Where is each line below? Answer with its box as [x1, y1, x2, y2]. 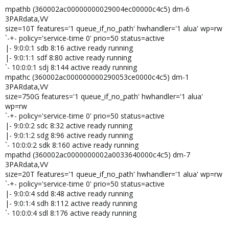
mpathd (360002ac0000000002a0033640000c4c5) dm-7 [5, 150, 190, 159]
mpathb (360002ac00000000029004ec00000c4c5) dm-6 [5, 4, 190, 14]
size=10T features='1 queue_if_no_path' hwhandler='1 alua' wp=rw [5, 24, 222, 33]
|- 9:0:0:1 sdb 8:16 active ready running [5, 43, 133, 53]
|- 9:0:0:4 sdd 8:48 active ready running [5, 189, 133, 198]
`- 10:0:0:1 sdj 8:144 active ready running [5, 62, 137, 72]
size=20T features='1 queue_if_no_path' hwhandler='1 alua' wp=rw [5, 169, 222, 179]
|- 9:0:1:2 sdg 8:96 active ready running [5, 130, 133, 140]
